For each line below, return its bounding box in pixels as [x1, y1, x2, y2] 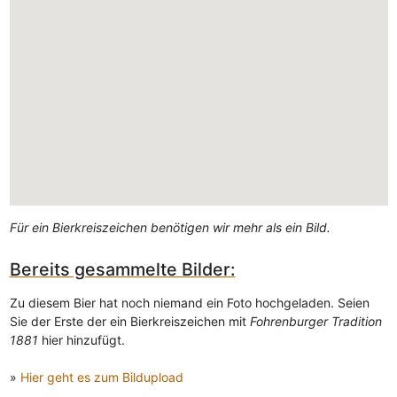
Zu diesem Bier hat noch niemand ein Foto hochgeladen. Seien [9, 295, 370, 311]
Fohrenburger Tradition [249, 314, 382, 330]
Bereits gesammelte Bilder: [9, 258, 236, 280]
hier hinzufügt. [37, 332, 125, 348]
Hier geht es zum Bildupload [19, 370, 183, 385]
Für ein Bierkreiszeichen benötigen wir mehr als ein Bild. [9, 219, 331, 235]
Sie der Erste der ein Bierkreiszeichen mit [9, 314, 250, 330]
